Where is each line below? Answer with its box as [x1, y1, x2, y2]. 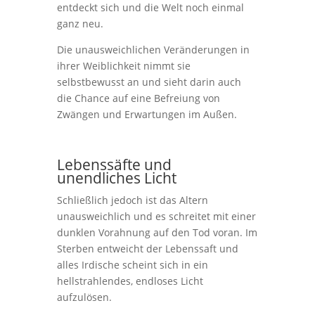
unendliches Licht [56, 168, 176, 188]
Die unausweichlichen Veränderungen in [56, 43, 250, 56]
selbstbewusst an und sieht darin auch [56, 75, 241, 89]
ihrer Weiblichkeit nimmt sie [56, 59, 191, 72]
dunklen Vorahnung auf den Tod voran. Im [56, 226, 257, 239]
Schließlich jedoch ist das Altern [56, 193, 208, 207]
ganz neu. [56, 17, 103, 30]
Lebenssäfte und [56, 155, 172, 174]
